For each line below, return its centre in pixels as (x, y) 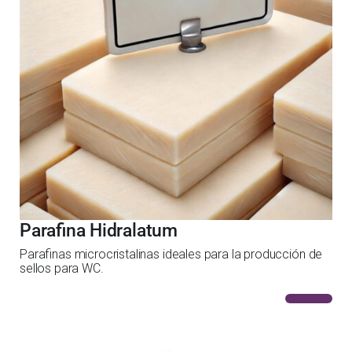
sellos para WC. (62, 268)
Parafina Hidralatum (99, 231)
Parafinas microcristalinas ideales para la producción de (171, 254)
